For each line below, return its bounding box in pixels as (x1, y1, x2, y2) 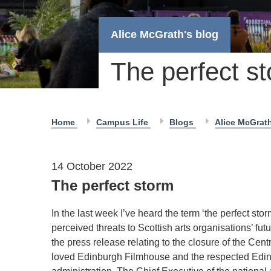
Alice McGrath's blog (111, 28, 218, 41)
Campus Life (96, 117, 151, 127)
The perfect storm (51, 177, 174, 194)
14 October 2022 (51, 160, 132, 172)
